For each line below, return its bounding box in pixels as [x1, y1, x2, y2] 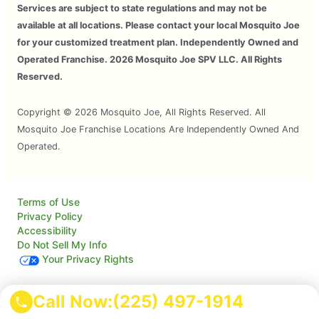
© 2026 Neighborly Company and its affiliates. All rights [17, 293, 265, 305]
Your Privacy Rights [42, 253, 134, 266]
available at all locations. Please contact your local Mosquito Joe [17, 20, 300, 31]
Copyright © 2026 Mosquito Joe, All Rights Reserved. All [17, 107, 266, 118]
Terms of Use [17, 196, 80, 209]
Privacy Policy [17, 210, 83, 223]
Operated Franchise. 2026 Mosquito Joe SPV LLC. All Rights [17, 54, 282, 66]
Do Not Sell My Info [17, 239, 107, 251]
